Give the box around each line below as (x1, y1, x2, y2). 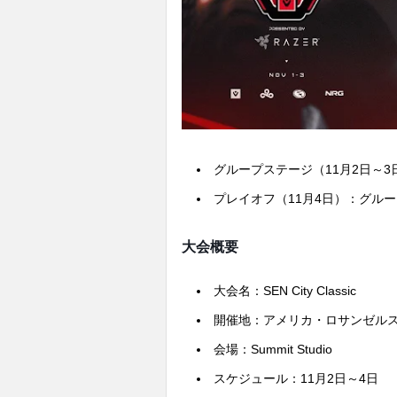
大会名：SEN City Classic (214, 284, 356, 299)
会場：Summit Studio (214, 342, 332, 357)
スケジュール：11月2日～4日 (214, 371, 378, 386)
